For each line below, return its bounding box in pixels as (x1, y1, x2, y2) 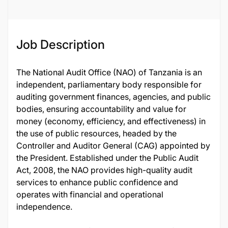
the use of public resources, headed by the (16, 128, 177, 138)
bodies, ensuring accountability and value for (16, 104, 186, 114)
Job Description (16, 37, 105, 52)
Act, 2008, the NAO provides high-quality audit (16, 165, 192, 175)
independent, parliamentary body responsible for (16, 79, 202, 90)
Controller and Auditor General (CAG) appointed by (16, 140, 210, 151)
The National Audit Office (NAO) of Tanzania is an (16, 67, 202, 77)
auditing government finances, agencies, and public (16, 92, 211, 102)
